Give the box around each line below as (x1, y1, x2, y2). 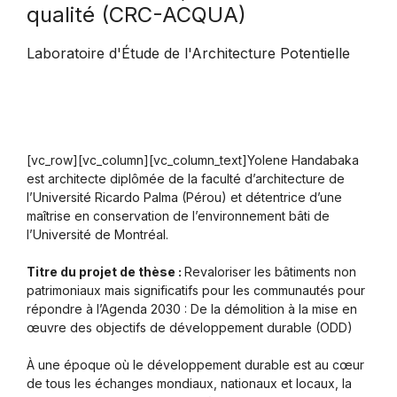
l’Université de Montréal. (27, 226, 168, 242)
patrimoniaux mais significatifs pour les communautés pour (27, 282, 365, 298)
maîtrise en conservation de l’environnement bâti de (27, 207, 330, 223)
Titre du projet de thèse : (27, 263, 184, 279)
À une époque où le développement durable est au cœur (27, 356, 364, 372)
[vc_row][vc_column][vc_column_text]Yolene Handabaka (27, 152, 359, 167)
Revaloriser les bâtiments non (184, 263, 356, 279)
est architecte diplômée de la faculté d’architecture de (27, 170, 345, 186)
